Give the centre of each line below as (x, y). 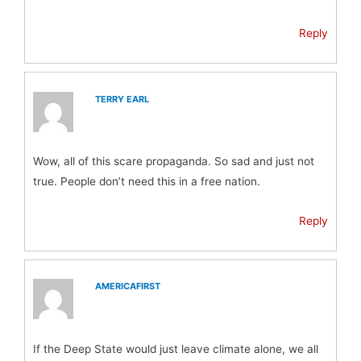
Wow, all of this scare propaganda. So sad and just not (174, 162)
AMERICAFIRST (128, 286)
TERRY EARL (122, 99)
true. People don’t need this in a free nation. (147, 182)
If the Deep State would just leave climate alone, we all (176, 349)
